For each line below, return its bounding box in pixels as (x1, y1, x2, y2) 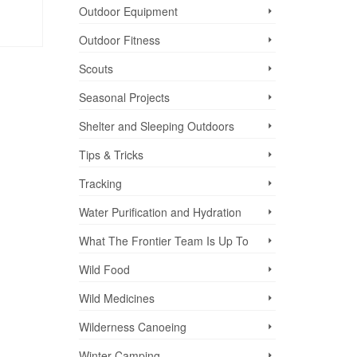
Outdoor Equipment (78, 3, 178, 20)
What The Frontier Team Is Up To (78, 233, 249, 249)
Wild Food (78, 261, 130, 278)
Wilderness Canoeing (78, 319, 186, 335)
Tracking (78, 175, 122, 192)
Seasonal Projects (78, 89, 170, 106)
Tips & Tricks (78, 147, 143, 163)
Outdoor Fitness (78, 32, 160, 49)
